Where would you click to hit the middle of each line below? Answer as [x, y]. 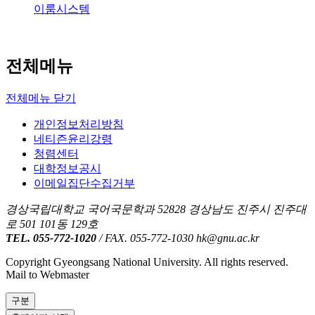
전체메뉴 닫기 [41, 119]
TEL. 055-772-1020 [51, 259]
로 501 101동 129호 [52, 245]
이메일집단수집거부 [84, 204]
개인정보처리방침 [79, 145]
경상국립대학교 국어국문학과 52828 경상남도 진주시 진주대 [156, 230]
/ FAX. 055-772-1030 [146, 259]
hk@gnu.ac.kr [228, 259]
